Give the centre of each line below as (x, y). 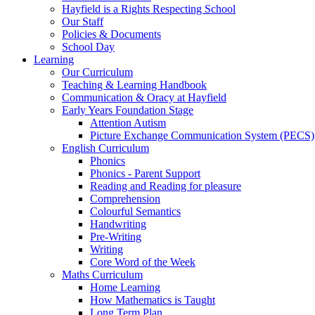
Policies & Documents (111, 34)
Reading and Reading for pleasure (166, 186)
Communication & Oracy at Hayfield (144, 98)
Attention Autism (128, 123)
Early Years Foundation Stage (128, 110)
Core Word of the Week (143, 262)
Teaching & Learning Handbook (134, 85)
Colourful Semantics (135, 212)
